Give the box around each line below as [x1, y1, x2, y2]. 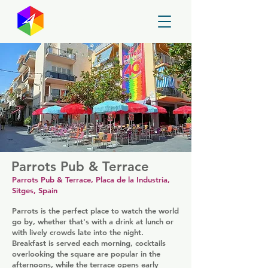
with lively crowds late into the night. [12, 227, 144, 237]
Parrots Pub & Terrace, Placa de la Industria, [12, 175, 170, 184]
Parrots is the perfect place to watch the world [12, 206, 179, 215]
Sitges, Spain [12, 185, 57, 195]
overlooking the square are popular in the [12, 249, 160, 258]
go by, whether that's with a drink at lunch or [12, 217, 173, 226]
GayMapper [48, 15, 138, 31]
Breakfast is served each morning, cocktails [12, 238, 166, 248]
